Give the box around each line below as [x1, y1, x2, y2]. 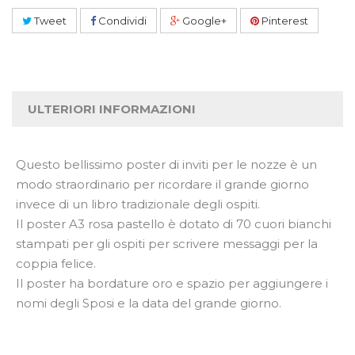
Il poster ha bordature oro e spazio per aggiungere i [16, 276, 328, 291]
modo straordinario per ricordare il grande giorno [16, 177, 309, 192]
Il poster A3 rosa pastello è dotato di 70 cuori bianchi [16, 216, 331, 231]
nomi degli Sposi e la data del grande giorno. [16, 296, 281, 311]
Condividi [96, 14, 147, 27]
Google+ [180, 14, 227, 27]
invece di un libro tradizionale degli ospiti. [16, 197, 260, 212]
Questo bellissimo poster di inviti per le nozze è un [16, 157, 317, 172]
